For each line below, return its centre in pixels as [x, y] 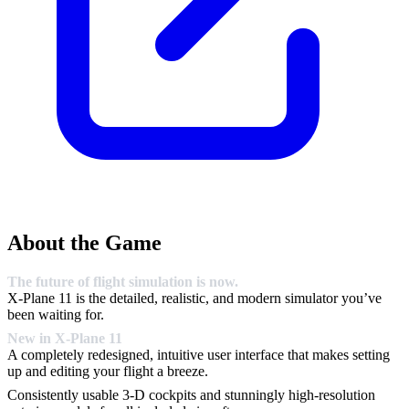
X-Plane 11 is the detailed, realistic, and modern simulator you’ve [194, 299]
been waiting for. [56, 315]
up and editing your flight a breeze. [108, 372]
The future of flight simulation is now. [123, 282]
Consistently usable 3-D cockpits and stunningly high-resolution [191, 395]
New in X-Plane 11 [65, 339]
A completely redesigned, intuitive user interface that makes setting [199, 355]
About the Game [84, 243]
